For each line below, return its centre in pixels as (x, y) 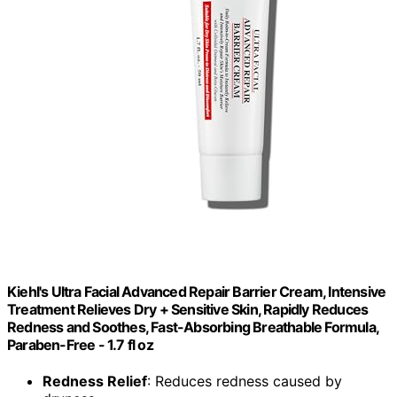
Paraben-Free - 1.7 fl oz (80, 344)
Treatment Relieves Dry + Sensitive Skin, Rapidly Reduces (188, 309)
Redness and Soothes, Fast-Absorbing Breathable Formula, (193, 327)
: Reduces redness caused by (245, 381)
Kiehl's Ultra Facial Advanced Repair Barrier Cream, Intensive (197, 291)
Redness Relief (95, 381)
